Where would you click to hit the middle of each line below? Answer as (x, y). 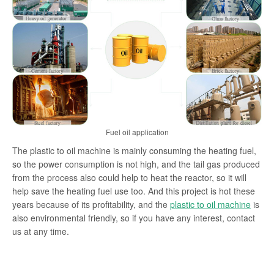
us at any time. (41, 231)
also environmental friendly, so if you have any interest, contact (134, 217)
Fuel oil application (137, 131)
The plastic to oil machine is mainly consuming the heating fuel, (134, 150)
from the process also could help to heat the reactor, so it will (129, 177)
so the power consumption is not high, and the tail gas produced (136, 164)
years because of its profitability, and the (91, 204)
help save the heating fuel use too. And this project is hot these (134, 191)
